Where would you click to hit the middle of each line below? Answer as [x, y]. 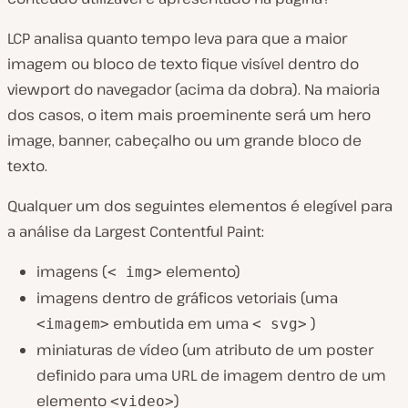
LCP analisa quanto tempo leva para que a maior [177, 39]
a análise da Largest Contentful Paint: [136, 232]
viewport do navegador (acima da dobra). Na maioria [194, 90]
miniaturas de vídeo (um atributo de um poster [205, 350]
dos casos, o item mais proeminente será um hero [189, 115]
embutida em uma [181, 324]
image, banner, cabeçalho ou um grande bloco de [184, 141]
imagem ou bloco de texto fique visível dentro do [183, 64]
